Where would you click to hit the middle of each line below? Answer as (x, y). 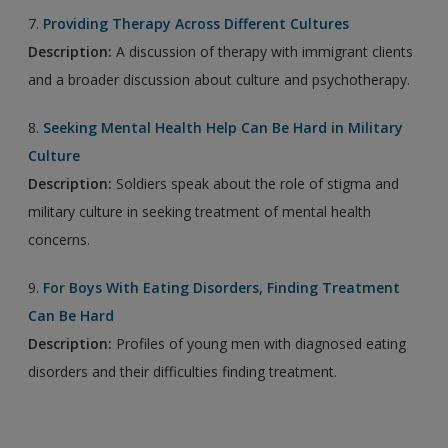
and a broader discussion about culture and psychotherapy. (219, 79)
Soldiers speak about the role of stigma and (256, 183)
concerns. (59, 239)
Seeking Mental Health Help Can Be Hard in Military (223, 127)
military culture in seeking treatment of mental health (200, 211)
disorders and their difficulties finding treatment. (183, 371)
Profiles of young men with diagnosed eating (259, 343)
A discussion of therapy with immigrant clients (263, 51)
